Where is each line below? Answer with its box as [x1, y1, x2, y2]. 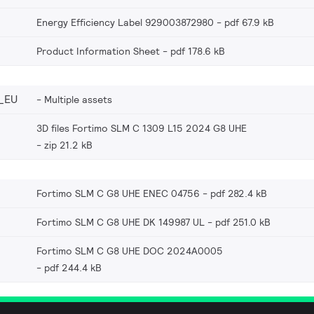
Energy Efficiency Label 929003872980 [36, 16, 214, 29]
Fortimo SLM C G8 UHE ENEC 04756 [36, 187, 200, 200]
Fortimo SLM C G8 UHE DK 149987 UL [36, 216, 205, 229]
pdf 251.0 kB [215, 216, 271, 229]
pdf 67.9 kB [224, 16, 274, 29]
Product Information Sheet [36, 45, 160, 58]
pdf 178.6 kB [170, 45, 225, 58]
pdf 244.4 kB [44, 261, 102, 275]
